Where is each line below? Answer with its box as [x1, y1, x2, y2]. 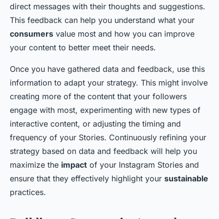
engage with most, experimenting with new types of [10, 105, 200, 115]
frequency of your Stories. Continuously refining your [10, 132, 206, 142]
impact [61, 160, 87, 170]
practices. [10, 187, 46, 197]
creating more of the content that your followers [10, 91, 187, 101]
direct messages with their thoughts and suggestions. [10, 1, 205, 11]
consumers [10, 29, 53, 39]
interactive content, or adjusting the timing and [10, 119, 181, 129]
